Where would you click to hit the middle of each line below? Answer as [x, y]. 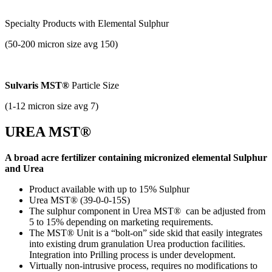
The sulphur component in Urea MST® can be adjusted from [147, 211]
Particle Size [94, 85]
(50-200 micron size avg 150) [61, 44]
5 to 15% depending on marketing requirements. [121, 222]
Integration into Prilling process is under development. [132, 254]
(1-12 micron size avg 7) [52, 106]
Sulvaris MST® [37, 85]
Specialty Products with [51, 23]
